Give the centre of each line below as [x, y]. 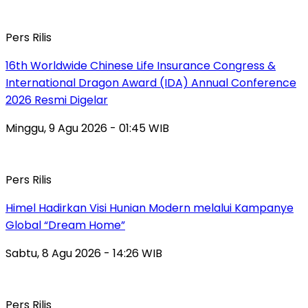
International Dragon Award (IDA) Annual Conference [151, 83]
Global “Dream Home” [65, 225]
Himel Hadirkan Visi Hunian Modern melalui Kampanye [150, 208]
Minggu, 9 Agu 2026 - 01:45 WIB [87, 129]
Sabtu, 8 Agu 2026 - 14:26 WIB [84, 254]
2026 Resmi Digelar [57, 100]
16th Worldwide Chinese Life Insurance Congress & [141, 66]
